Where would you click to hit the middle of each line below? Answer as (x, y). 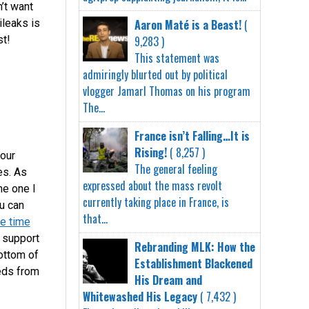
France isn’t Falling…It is (192, 136)
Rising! (151, 152)
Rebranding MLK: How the (195, 247)
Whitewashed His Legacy (140, 296)
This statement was (177, 58)
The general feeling (176, 169)
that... (96, 218)
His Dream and (169, 280)
